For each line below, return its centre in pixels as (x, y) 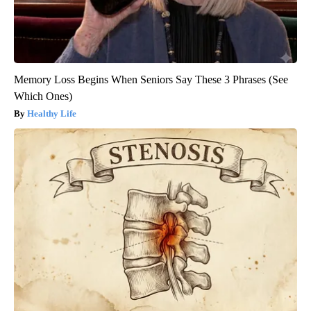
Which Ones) (43, 96)
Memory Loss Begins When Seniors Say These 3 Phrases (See (151, 79)
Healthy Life (52, 113)
